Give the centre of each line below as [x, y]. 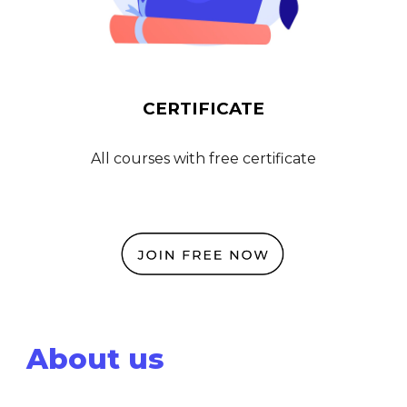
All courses [132, 158]
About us [96, 359]
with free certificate [245, 158]
